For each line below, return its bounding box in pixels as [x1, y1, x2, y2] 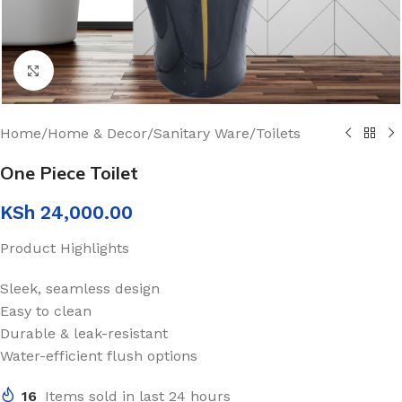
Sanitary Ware [153, 125, 249, 142]
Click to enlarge [53, 63, 157, 78]
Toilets [256, 125, 301, 142]
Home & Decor [48, 125, 147, 142]
